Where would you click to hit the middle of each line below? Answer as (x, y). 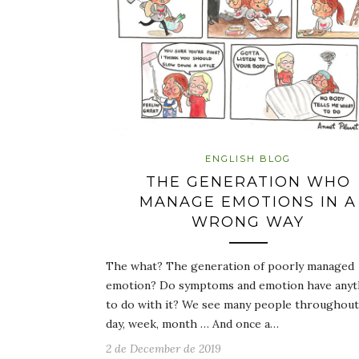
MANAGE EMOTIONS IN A (248, 202)
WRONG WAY (248, 222)
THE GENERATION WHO (248, 182)
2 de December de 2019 (163, 348)
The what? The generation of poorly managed (230, 266)
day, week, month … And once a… (192, 323)
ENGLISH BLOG (248, 158)
